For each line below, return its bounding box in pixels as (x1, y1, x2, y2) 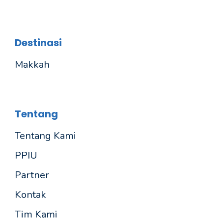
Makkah (15, 58, 50, 71)
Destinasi (15, 36, 62, 50)
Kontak (15, 188, 46, 201)
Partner (15, 168, 49, 182)
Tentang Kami (15, 129, 76, 142)
